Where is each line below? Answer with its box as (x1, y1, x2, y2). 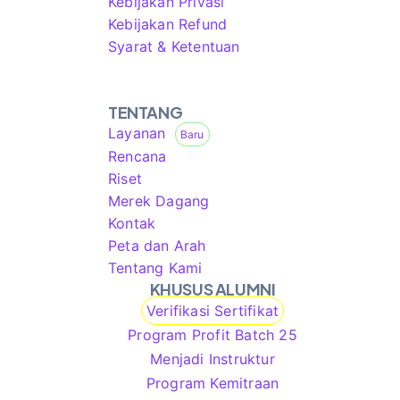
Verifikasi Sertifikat (146, 302, 279, 320)
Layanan (108, 124, 175, 142)
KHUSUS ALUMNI (149, 279, 276, 299)
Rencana (108, 147, 167, 165)
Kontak (108, 214, 156, 232)
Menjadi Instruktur (150, 350, 275, 368)
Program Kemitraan (146, 374, 279, 392)
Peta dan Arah (108, 237, 206, 254)
